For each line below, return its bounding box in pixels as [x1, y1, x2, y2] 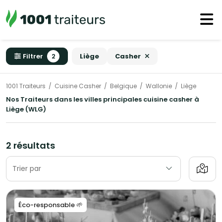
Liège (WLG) [6, 105, 46, 114]
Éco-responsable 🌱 [18, 200, 83, 210]
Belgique [110, 82, 137, 91]
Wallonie [146, 82, 172, 91]
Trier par [12, 164, 41, 174]
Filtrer [23, 52, 43, 61]
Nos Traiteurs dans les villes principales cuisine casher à [6, 95, 199, 105]
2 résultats [6, 139, 55, 152]
